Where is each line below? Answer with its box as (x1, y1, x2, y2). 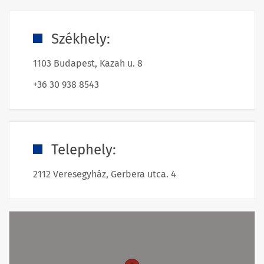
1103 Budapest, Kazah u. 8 (33, 58, 143, 69)
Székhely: (51, 31, 110, 47)
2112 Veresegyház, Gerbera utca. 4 (33, 169, 176, 180)
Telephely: (51, 141, 116, 158)
